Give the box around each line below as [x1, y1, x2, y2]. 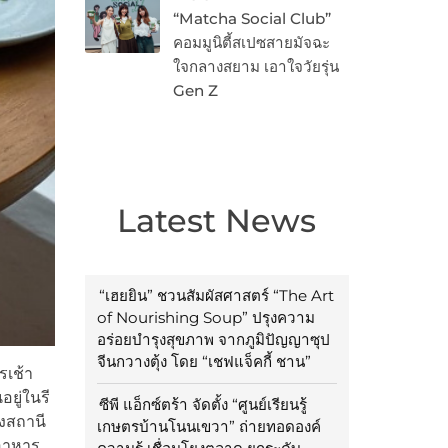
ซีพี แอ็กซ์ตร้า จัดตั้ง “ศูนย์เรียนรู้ [98, 395, 307, 415]
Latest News [117, 201, 317, 241]
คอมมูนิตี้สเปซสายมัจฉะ [172, 33, 330, 53]
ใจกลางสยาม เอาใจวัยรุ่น [172, 57, 339, 77]
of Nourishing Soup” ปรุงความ [96, 308, 315, 328]
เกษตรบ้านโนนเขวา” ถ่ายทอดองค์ [96, 417, 321, 437]
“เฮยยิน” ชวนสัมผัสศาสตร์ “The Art [98, 286, 334, 306]
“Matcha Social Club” [172, 9, 331, 29]
